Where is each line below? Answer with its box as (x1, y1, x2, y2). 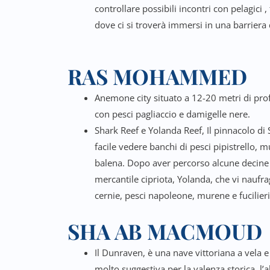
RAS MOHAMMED (67, 62, 247, 90)
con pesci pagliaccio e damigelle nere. (95, 108, 250, 120)
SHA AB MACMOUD (67, 216, 262, 245)
